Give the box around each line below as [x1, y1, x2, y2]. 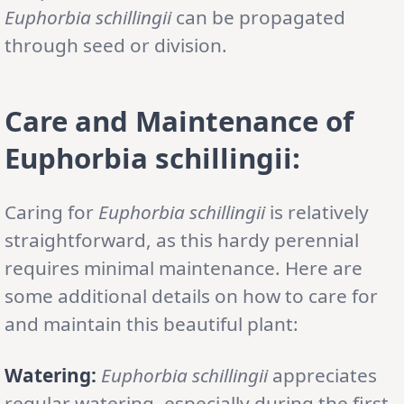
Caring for [5, 198, 98, 225]
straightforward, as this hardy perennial [5, 226, 359, 252]
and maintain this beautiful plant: [5, 310, 298, 336]
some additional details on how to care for [5, 282, 378, 308]
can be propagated [171, 4, 345, 30]
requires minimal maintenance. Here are [5, 254, 363, 280]
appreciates [272, 362, 377, 388]
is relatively [265, 198, 369, 225]
